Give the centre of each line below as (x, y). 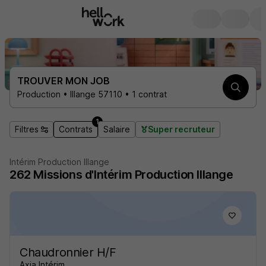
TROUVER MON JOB (64, 81)
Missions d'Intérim (83, 175)
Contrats (76, 129)
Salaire (117, 129)
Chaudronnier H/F (68, 252)
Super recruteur (181, 129)
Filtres (27, 129)
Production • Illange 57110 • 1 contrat (92, 94)
